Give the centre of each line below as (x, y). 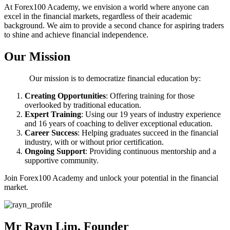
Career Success (51, 132)
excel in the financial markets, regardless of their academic (98, 16)
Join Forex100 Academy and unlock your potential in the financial (111, 178)
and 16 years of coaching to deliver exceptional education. (119, 123)
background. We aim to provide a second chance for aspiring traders (114, 25)
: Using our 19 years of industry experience (151, 114)
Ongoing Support (55, 151)
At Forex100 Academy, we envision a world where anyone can (107, 7)
